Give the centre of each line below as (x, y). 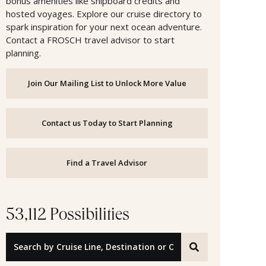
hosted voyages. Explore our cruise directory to (104, 13)
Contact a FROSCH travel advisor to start (90, 39)
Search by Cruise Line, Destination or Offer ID (93, 252)
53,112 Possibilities (68, 216)
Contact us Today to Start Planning (107, 123)
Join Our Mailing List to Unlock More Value (107, 83)
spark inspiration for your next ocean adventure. (104, 26)
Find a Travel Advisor (107, 162)
